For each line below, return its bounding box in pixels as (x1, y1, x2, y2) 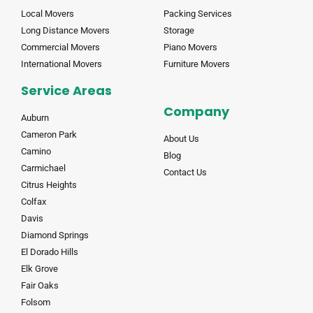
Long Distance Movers (21, 25, 110, 36)
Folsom (21, 297, 50, 308)
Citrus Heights (21, 180, 77, 191)
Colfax (21, 196, 46, 208)
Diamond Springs (21, 230, 89, 241)
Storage (163, 25, 194, 36)
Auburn (21, 112, 49, 124)
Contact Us (163, 167, 207, 178)
